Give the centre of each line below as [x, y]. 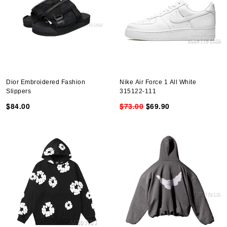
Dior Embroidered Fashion [46, 82]
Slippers [18, 91]
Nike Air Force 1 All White [158, 82]
